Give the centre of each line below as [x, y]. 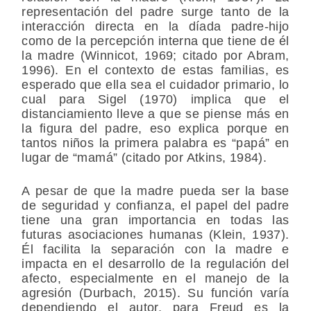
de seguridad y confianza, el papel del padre [155, 206]
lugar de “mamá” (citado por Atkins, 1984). [144, 158]
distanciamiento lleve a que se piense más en [155, 114]
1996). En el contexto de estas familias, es [155, 70]
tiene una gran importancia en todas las [155, 220]
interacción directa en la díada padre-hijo [155, 27]
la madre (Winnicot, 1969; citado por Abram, [155, 56]
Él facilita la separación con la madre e [155, 250]
